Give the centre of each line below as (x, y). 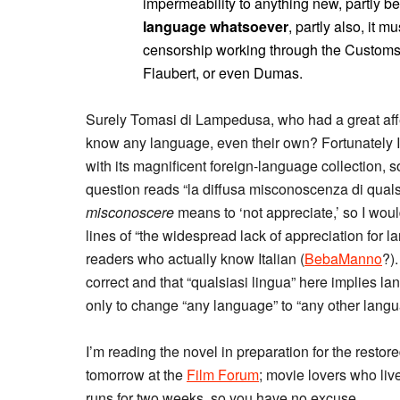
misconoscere (130, 212)
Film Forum (223, 375)
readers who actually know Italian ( (195, 258)
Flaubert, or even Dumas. (223, 73)
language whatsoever (216, 26)
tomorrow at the (136, 375)
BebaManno (343, 258)
